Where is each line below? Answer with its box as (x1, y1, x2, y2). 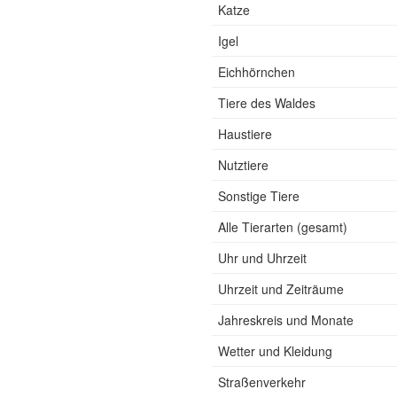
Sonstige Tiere (218, 187, 300, 205)
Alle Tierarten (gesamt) (218, 218, 347, 236)
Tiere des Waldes (218, 94, 315, 112)
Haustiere (218, 125, 272, 143)
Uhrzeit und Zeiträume (218, 280, 344, 298)
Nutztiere (218, 156, 269, 174)
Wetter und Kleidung (218, 342, 332, 360)
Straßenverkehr (218, 373, 306, 391)
